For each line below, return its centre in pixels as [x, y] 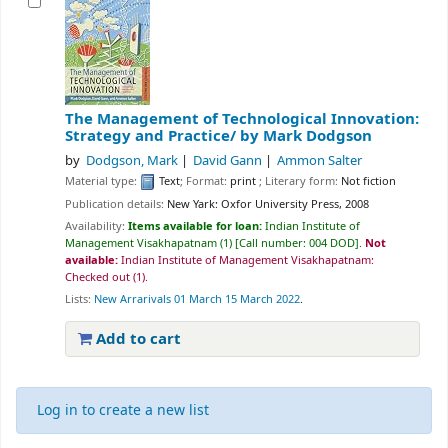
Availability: [96, 226]
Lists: [78, 300]
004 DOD [332, 243]
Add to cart [136, 338]
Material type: [102, 182]
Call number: [274, 243]
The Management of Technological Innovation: [242, 118]
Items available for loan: [196, 226]
